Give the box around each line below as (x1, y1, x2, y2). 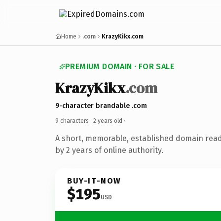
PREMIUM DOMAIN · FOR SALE (65, 62, 174, 71)
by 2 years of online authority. (55, 145, 163, 155)
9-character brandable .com (55, 101, 147, 110)
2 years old (93, 117, 122, 124)
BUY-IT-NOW (67, 176, 121, 185)
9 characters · (55, 117, 93, 124)
